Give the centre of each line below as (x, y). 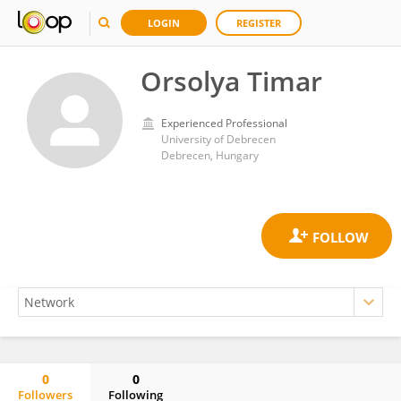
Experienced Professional (224, 123)
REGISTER (259, 23)
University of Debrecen (218, 139)
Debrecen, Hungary (210, 155)
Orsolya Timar (231, 81)
